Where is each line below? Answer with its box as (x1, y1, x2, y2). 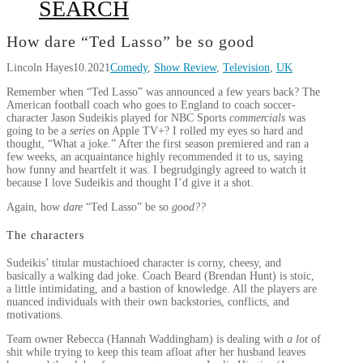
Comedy (110, 62, 147, 74)
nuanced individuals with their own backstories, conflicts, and (6, 296, 289, 309)
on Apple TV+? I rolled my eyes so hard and (98, 125, 303, 137)
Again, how (6, 201, 63, 213)
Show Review (154, 62, 216, 74)
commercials (229, 112, 288, 124)
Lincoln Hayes (6, 62, 73, 74)
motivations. (6, 309, 63, 322)
